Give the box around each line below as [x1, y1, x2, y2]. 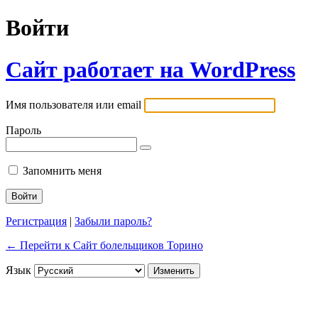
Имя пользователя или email [6, 99, 141, 111]
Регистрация [6, 215, 67, 228]
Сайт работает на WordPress [6, 56, 295, 82]
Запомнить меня [23, 165, 102, 177]
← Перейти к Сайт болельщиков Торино [6, 239, 203, 252]
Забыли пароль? [75, 215, 152, 228]
